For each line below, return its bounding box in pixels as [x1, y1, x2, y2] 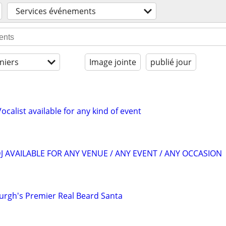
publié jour [150, 56, 192, 68]
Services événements [16, 6, 96, 17]
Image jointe [89, 56, 136, 68]
